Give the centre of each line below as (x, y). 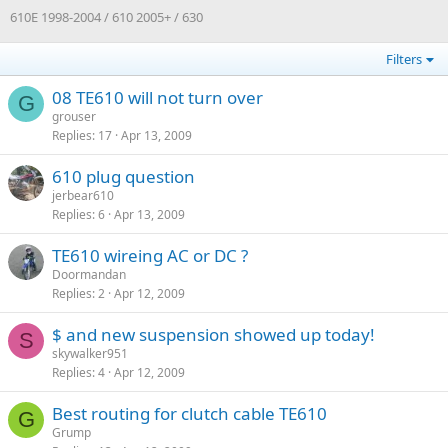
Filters (404, 59)
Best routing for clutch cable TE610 (189, 414)
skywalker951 (90, 354)
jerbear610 (83, 196)
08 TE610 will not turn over (157, 98)
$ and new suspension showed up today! (213, 335)
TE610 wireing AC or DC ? (150, 256)
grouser (74, 117)
